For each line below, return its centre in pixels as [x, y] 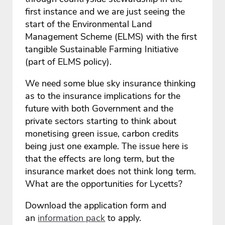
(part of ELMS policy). [69, 62]
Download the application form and [96, 206]
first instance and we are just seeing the [105, 12]
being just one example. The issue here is [107, 146]
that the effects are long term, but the [100, 159]
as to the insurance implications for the [103, 96]
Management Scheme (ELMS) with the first [111, 37]
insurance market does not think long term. [111, 172]
